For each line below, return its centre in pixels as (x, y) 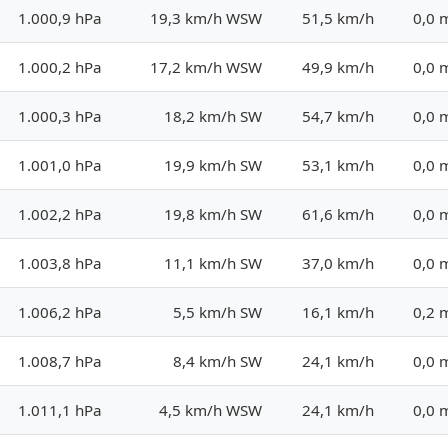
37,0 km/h (338, 262)
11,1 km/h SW (213, 262)
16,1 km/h (338, 311)
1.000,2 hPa (60, 66)
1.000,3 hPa (60, 115)
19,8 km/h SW (213, 213)
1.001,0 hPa (60, 164)
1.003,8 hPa (60, 262)
